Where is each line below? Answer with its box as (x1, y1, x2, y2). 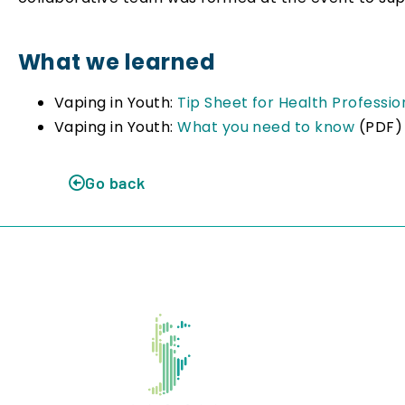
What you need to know (177, 117, 359, 138)
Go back (85, 173, 146, 193)
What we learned (18, 47, 216, 78)
